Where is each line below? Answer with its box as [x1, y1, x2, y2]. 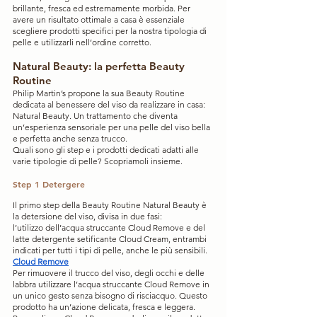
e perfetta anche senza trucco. [13, 132, 127, 144]
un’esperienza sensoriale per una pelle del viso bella [13, 121, 212, 132]
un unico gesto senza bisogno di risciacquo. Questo [13, 289, 209, 301]
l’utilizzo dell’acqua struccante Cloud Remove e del [13, 221, 207, 233]
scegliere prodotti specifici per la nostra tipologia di [13, 25, 209, 36]
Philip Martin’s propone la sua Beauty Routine [13, 87, 187, 98]
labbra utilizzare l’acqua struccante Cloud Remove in [13, 278, 212, 289]
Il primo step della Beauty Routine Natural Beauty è [13, 199, 209, 210]
